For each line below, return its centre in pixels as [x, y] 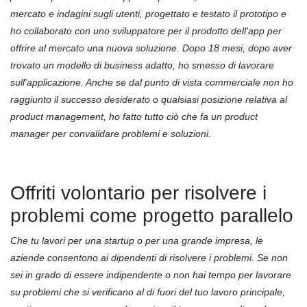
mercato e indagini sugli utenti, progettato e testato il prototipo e [148, 14]
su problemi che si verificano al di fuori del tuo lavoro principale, [148, 292]
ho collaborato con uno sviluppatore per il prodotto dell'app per [146, 31]
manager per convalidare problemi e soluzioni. [111, 134]
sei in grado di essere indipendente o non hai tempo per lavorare [151, 275]
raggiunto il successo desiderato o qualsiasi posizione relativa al [149, 99]
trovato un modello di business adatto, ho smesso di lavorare [142, 65]
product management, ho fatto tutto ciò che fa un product [134, 116]
